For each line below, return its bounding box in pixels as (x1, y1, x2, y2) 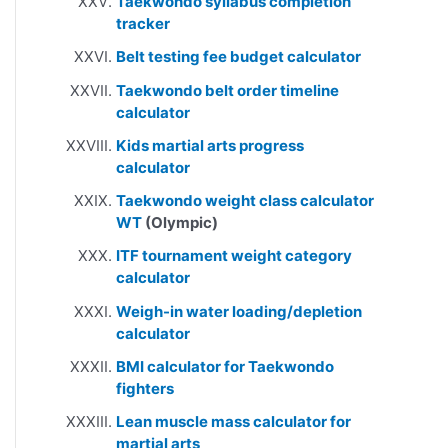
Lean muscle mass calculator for (116, 412, 351, 431)
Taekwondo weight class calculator (116, 191, 374, 210)
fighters (116, 378, 174, 398)
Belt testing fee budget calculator (116, 47, 361, 67)
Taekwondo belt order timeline (116, 80, 339, 100)
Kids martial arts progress (116, 135, 304, 155)
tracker (116, 14, 170, 33)
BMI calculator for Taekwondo (116, 356, 334, 376)
